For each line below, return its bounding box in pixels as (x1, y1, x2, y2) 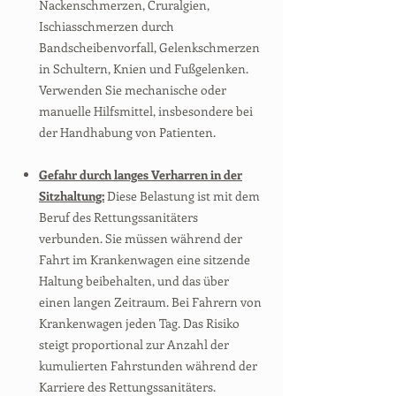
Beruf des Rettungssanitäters (39, 209, 198, 225)
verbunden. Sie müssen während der (39, 230, 242, 247)
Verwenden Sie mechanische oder (39, 81, 226, 98)
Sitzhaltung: (39, 187, 104, 204)
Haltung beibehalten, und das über (39, 272, 229, 289)
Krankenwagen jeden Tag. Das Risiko (39, 315, 240, 331)
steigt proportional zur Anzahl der (39, 336, 229, 353)
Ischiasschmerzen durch (39, 18, 174, 34)
